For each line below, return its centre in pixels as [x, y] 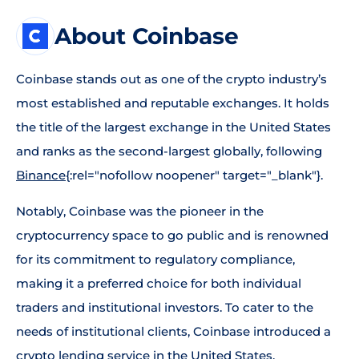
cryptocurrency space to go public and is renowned [172, 235]
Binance [41, 175]
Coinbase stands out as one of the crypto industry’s [171, 79]
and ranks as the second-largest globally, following [169, 151]
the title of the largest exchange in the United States [173, 127]
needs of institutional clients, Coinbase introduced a [173, 331]
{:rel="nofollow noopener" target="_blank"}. [194, 175]
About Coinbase [147, 36]
